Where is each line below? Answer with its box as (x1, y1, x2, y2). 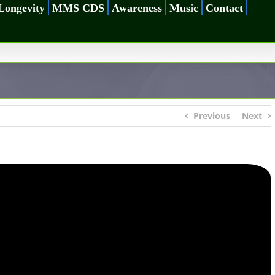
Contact (206, 1, 243, 14)
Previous (193, 110, 230, 122)
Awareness (112, 1, 162, 14)
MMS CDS (52, 1, 104, 14)
